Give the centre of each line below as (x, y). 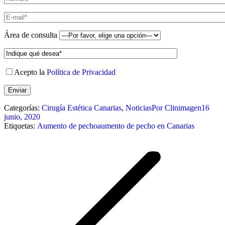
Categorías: (23, 107)
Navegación (33, 136)
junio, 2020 (22, 117)
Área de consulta (32, 35)
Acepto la (30, 72)
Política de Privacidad (81, 72)
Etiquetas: (21, 126)
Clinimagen (183, 107)
